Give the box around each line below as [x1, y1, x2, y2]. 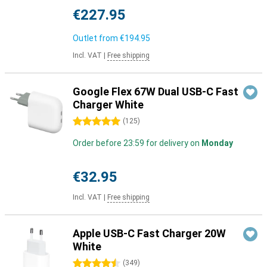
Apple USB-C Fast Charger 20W [73, 227, 226, 240]
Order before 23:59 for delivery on [73, 138, 201, 148]
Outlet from [73, 33, 120, 43]
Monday [201, 138, 233, 148]
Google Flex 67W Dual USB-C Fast [73, 85, 238, 98]
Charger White [73, 98, 144, 111]
